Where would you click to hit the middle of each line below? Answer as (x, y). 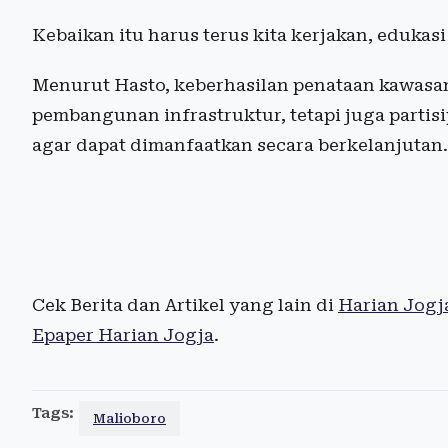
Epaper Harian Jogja (123, 334)
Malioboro (129, 418)
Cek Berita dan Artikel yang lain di (185, 304)
